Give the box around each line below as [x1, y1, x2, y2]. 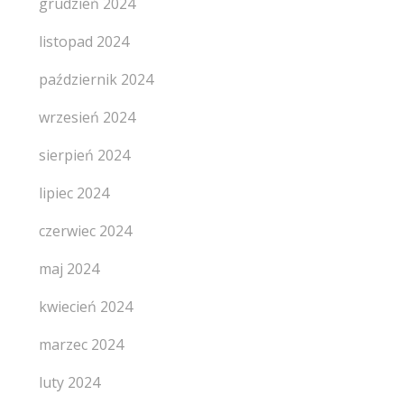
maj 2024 [38, 259, 99, 279]
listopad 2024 [38, 32, 129, 51]
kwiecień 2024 [38, 297, 133, 317]
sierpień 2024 [38, 145, 130, 165]
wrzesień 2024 [38, 107, 135, 127]
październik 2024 [38, 69, 153, 89]
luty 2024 [38, 372, 100, 392]
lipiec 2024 [38, 183, 109, 203]
